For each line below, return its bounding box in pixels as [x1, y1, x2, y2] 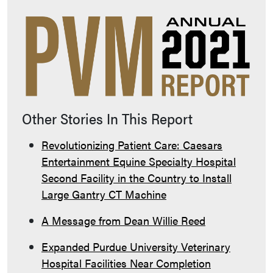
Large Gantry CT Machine [41, 186, 166, 202]
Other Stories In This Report [22, 107, 193, 129]
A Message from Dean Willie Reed [41, 212, 205, 228]
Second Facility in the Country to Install [41, 169, 232, 185]
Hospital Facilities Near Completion [41, 255, 211, 271]
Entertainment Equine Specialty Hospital [41, 153, 236, 169]
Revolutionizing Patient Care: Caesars [41, 136, 222, 152]
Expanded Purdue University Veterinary [41, 238, 230, 254]
